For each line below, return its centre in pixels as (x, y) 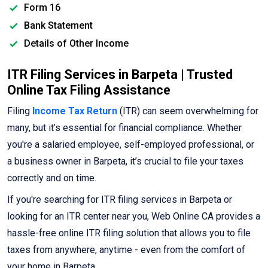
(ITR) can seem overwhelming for (188, 111)
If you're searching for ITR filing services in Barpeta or (120, 200)
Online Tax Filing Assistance (89, 90)
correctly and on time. (52, 178)
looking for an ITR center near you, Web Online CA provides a (134, 217)
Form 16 (41, 8)
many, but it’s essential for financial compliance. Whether (124, 128)
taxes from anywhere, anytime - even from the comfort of (126, 250)
